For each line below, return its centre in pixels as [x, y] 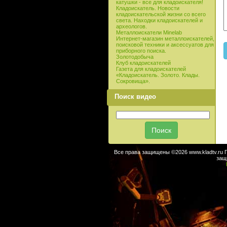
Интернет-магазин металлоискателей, [165, 39]
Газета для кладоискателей [151, 69]
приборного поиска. [141, 51]
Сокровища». [133, 81]
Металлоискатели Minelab [149, 33]
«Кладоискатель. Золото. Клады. [158, 75]
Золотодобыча [135, 57]
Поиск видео [135, 97]
